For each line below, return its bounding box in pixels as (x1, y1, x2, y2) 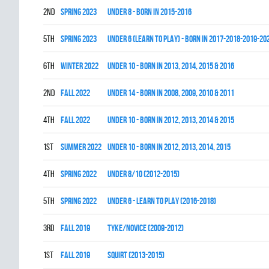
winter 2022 (61, 61, 98, 71)
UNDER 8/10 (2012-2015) (107, 169, 180, 179)
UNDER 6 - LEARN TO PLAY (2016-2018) (107, 196, 216, 206)
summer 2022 (61, 142, 101, 152)
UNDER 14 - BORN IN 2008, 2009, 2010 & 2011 (107, 88, 234, 98)
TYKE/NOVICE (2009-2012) (107, 223, 184, 233)
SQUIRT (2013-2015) (107, 250, 165, 260)
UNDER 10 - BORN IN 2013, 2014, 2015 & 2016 (107, 61, 234, 71)
